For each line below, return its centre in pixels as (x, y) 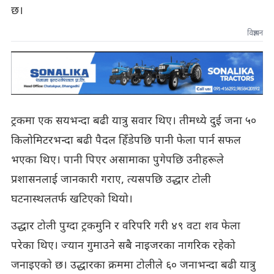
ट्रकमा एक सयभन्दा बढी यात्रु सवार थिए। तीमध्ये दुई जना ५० (133, 121)
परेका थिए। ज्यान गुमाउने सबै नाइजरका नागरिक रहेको (123, 246)
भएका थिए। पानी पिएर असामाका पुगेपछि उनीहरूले (117, 160)
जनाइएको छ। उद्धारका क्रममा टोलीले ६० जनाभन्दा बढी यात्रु (133, 265)
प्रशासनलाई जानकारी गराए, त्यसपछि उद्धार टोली (111, 180)
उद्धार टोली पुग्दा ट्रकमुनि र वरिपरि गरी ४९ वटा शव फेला (125, 226)
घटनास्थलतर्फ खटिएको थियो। (72, 199)
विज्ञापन (255, 33)
